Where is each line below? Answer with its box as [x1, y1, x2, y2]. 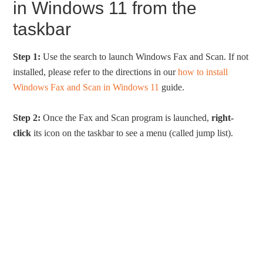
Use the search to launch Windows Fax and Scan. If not [41, 52, 249, 62]
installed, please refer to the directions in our [13, 67, 178, 77]
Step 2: [13, 113, 41, 123]
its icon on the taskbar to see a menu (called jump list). [31, 128, 234, 139]
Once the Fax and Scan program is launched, [41, 113, 212, 123]
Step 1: [13, 52, 41, 62]
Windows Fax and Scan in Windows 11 [13, 82, 160, 93]
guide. [159, 82, 185, 93]
